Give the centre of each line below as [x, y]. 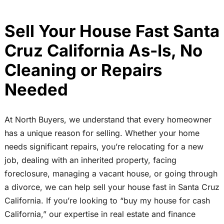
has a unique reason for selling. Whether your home [102, 133]
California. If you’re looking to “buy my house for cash [107, 201]
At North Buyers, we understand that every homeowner [108, 120]
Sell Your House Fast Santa [112, 31]
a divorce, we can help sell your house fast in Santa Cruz [112, 187]
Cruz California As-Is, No [103, 50]
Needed [36, 89]
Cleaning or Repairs [83, 70]
